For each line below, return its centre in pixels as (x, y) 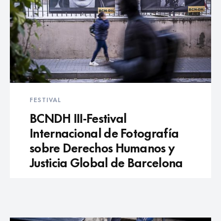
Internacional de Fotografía (104, 132)
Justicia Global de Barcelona (106, 161)
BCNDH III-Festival (78, 117)
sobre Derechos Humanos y (102, 147)
